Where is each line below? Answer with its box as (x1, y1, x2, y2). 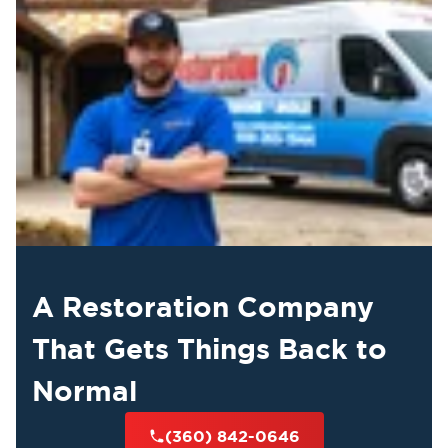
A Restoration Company (32, 291, 374, 323)
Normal (32, 375, 137, 407)
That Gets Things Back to (32, 333, 387, 365)
